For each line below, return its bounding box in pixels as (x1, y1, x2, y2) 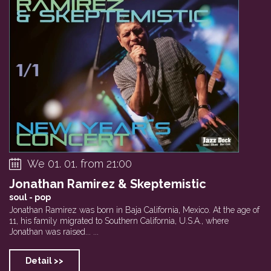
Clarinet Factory (18, 13, 83, 22)
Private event (209, 13, 265, 22)
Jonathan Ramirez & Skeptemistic (9, 176, 206, 191)
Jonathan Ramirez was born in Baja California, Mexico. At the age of (9, 204, 260, 215)
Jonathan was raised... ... (9, 226, 99, 237)
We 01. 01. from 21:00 (27, 157, 132, 170)
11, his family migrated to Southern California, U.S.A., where (9, 215, 229, 226)
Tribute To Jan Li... (112, 13, 188, 22)
